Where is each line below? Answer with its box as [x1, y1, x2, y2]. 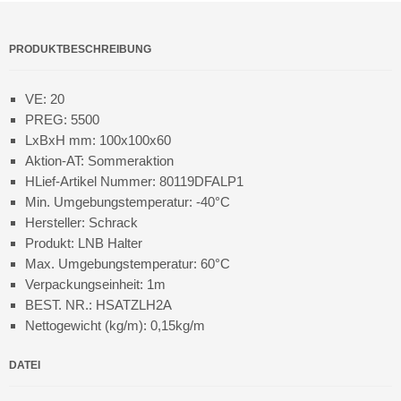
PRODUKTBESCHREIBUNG [9, 43, 151, 56]
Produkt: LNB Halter [25, 235, 142, 252]
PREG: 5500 [25, 112, 99, 128]
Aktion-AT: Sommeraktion [25, 153, 174, 169]
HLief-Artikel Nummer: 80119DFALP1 [25, 174, 243, 190]
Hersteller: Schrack [25, 215, 138, 231]
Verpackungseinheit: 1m [25, 277, 166, 293]
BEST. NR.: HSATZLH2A [25, 297, 172, 313]
